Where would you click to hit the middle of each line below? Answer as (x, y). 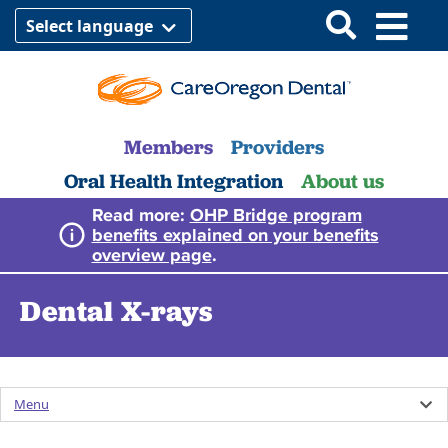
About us (342, 180)
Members (168, 146)
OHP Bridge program (275, 214)
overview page (151, 254)
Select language (91, 26)
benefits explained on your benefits (235, 234)
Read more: (140, 214)
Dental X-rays (117, 310)
